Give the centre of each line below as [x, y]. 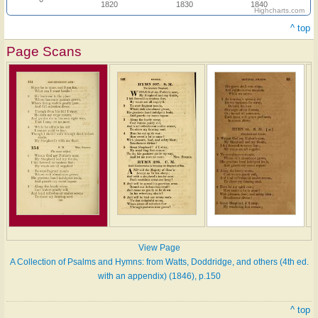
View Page [159, 247]
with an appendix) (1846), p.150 [159, 276]
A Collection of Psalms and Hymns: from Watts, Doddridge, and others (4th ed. [159, 262]
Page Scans [44, 51]
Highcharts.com [279, 10]
